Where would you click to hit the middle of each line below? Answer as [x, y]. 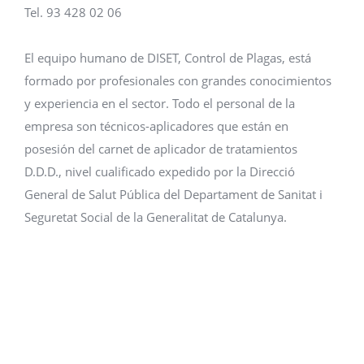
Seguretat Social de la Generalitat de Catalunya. [156, 217]
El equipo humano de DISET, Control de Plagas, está [168, 58]
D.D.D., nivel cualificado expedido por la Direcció [160, 171]
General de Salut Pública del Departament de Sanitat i [173, 194]
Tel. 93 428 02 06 [73, 12]
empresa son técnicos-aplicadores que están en [156, 126]
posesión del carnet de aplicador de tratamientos [161, 149]
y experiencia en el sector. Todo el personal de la [160, 103]
